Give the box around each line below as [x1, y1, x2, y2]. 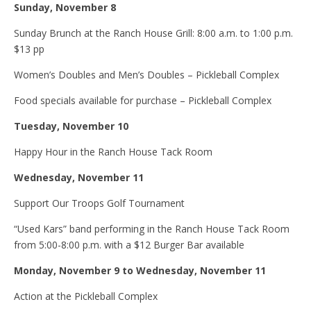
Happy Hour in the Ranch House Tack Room [14, 145, 212, 159]
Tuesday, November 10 [14, 119, 128, 133]
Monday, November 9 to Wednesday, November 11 [14, 264, 266, 278]
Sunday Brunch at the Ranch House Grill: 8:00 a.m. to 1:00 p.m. [14, 26, 293, 40]
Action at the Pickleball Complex [14, 289, 158, 303]
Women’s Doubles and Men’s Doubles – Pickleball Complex [14, 68, 279, 82]
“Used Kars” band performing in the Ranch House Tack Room [14, 222, 289, 236]
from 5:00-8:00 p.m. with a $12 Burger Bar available [14, 238, 244, 252]
